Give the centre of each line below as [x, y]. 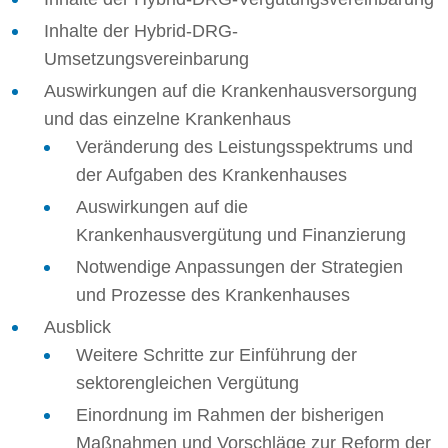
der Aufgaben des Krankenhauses [211, 175]
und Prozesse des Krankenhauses [213, 295]
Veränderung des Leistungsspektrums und [244, 147]
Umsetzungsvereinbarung [146, 59]
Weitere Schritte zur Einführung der [216, 355]
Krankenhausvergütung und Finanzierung [241, 235]
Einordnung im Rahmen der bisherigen [230, 415]
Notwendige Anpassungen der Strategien [239, 267]
